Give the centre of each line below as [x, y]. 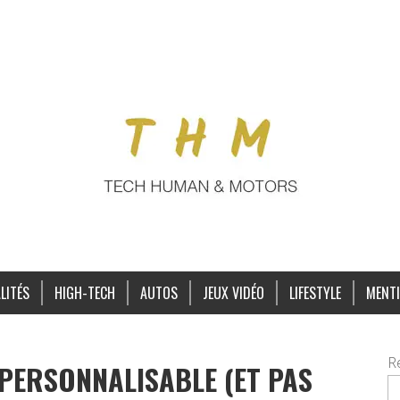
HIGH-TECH [84, 293]
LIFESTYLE [315, 293]
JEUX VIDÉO [233, 293]
